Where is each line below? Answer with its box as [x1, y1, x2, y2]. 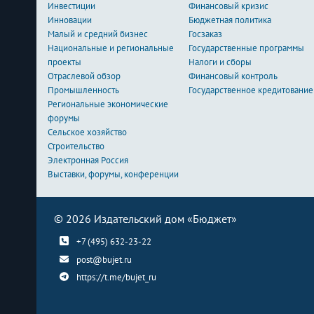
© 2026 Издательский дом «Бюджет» [54, 212, 237, 226]
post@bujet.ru [76, 253, 132, 266]
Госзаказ [189, 28, 223, 40]
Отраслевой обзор [48, 70, 121, 82]
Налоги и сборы [189, 56, 252, 68]
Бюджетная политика [189, 14, 272, 26]
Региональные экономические [48, 98, 168, 110]
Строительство [48, 140, 104, 152]
